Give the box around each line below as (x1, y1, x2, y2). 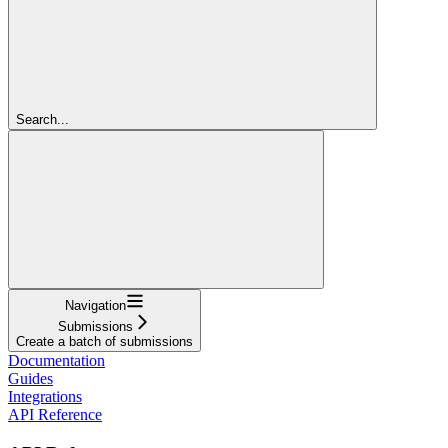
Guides (8, 369, 53, 387)
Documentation (8, 351, 105, 369)
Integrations (8, 387, 82, 405)
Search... (16, 111, 69, 127)
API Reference (8, 405, 102, 423)
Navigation (65, 297, 126, 313)
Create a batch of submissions (16, 333, 193, 349)
